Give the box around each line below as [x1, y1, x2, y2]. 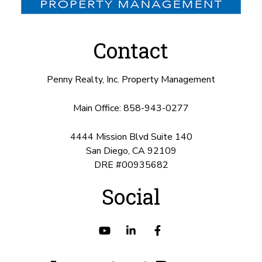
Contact [94, 36, 168, 64]
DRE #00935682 [94, 158, 168, 171]
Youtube [110, 223, 151, 237]
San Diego [85, 144, 128, 157]
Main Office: [73, 101, 123, 115]
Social [102, 182, 160, 211]
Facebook [160, 223, 205, 237]
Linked [135, 223, 167, 237]
